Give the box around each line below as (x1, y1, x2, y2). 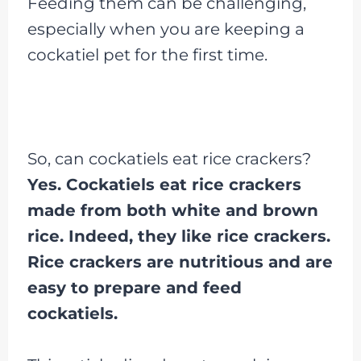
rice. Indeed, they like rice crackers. (27, 226, 330, 246)
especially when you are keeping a (27, 19, 305, 39)
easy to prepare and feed (27, 278, 242, 297)
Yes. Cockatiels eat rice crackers (27, 175, 301, 194)
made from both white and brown (27, 201, 318, 220)
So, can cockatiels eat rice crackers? (27, 149, 311, 168)
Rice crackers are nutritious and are (27, 252, 333, 272)
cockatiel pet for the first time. (27, 45, 268, 64)
